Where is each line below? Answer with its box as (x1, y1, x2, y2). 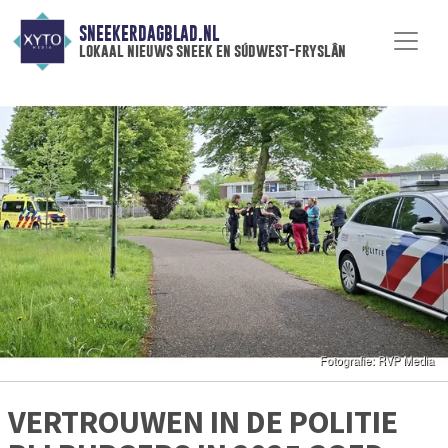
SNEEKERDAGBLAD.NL (78, 23, 219, 45)
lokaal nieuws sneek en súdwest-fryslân (78, 41, 346, 61)
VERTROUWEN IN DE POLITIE (8, 402, 398, 443)
